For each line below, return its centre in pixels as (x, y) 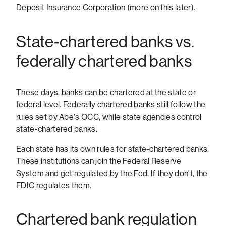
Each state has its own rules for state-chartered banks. (113, 149)
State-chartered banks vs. (105, 42)
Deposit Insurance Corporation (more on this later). (106, 8)
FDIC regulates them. (54, 185)
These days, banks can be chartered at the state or (106, 92)
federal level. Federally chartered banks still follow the (111, 104)
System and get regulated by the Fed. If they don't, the (112, 173)
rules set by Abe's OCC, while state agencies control (109, 117)
